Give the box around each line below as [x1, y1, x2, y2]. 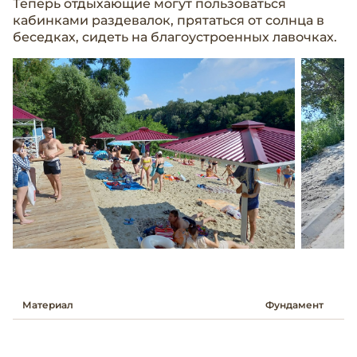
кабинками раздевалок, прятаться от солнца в [13, 13, 324, 29]
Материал [22, 299, 73, 312]
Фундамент [265, 299, 324, 312]
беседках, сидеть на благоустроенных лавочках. [13, 29, 340, 45]
